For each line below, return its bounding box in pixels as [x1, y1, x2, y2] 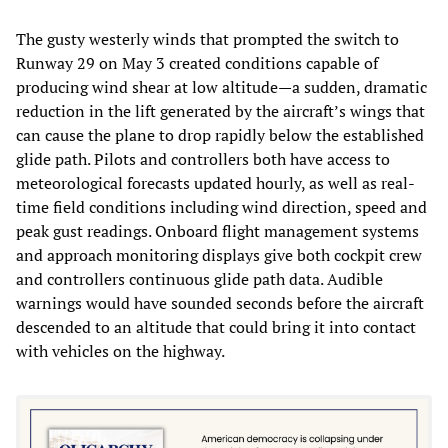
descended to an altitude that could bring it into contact [16, 316, 416, 339]
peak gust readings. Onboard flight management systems [16, 220, 419, 243]
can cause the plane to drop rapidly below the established [16, 124, 424, 147]
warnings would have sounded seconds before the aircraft [16, 292, 424, 315]
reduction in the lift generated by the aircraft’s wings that [16, 100, 425, 123]
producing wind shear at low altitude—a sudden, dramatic [16, 76, 427, 99]
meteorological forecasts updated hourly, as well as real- [16, 172, 415, 195]
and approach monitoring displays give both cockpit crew [16, 244, 422, 267]
